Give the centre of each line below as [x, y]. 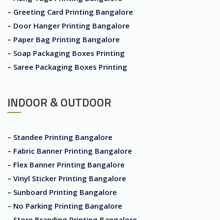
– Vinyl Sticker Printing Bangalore [67, 179]
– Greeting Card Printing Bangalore [70, 12]
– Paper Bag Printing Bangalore [64, 40]
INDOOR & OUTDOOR [59, 103]
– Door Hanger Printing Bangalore [69, 26]
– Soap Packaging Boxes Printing [66, 53]
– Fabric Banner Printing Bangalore [70, 151]
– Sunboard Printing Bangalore [62, 192]
